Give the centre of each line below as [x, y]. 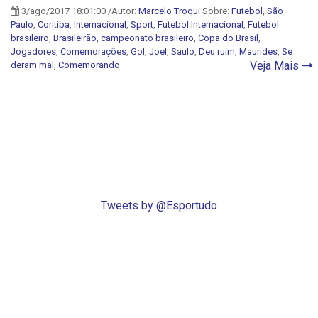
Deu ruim [217, 51]
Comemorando [89, 65]
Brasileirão [75, 38]
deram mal [32, 65]
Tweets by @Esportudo [159, 205]
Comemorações [93, 51]
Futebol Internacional [201, 24]
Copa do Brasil [228, 38]
